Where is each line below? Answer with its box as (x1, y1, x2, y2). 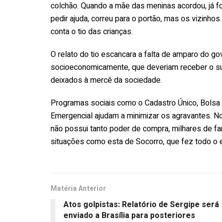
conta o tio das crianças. (51, 25, 133, 38)
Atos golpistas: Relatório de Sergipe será (63, 198, 219, 211)
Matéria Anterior (51, 183, 106, 194)
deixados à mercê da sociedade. (51, 74, 162, 86)
